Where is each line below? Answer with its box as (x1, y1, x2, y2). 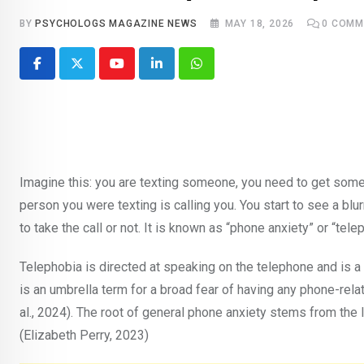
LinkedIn (155, 65, 205, 81)
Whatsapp (195, 65, 253, 81)
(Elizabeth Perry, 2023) (19, 327, 152, 344)
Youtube (115, 65, 162, 81)
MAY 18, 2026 (224, 18, 295, 30)
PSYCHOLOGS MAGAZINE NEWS (35, 18, 197, 30)
